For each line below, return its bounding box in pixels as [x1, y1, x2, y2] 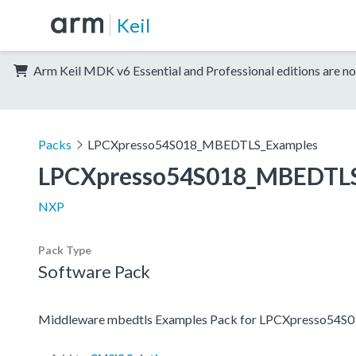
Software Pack [38, 260, 150, 282]
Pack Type [38, 242, 91, 257]
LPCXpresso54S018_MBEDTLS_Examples [87, 136, 318, 152]
